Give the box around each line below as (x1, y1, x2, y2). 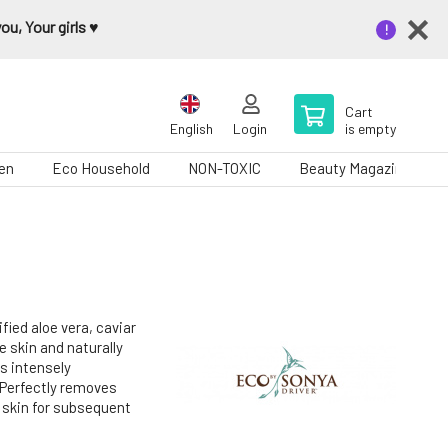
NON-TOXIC (188, 159, 261, 177)
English (170, 120, 213, 137)
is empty (345, 120, 396, 137)
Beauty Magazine (299, 159, 411, 177)
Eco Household (52, 159, 150, 177)
